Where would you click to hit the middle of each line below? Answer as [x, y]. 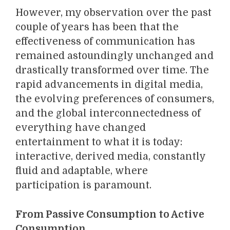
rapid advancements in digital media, [109, 85]
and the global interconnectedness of [108, 114]
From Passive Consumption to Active [110, 214]
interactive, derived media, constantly [110, 157]
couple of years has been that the [97, 27]
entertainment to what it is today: [99, 142]
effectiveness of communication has [105, 42]
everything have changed [81, 128]
